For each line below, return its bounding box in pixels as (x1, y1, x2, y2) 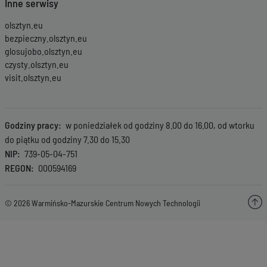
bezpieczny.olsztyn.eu (5, 32, 87, 44)
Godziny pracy (5, 119, 58, 131)
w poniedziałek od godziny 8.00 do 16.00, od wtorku (64, 119, 254, 131)
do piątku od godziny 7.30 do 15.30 (5, 133, 130, 145)
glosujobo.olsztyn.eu (5, 45, 82, 57)
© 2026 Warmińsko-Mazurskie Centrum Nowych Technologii (5, 197, 200, 208)
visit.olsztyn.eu (5, 72, 61, 83)
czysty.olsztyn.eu (5, 58, 69, 70)
